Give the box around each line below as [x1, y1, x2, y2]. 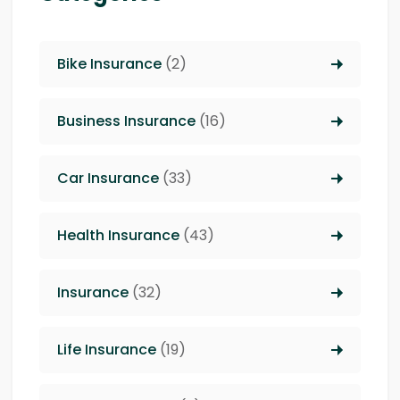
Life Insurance [57, 338, 156, 360]
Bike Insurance [57, 53, 162, 74]
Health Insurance [57, 224, 179, 246]
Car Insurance [57, 167, 159, 188]
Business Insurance [57, 110, 196, 131]
